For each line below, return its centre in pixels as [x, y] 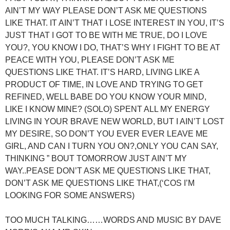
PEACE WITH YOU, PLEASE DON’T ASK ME [90, 60]
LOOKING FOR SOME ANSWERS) [70, 195]
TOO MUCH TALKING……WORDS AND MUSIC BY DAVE [113, 220]
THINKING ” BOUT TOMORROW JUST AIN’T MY [96, 158]
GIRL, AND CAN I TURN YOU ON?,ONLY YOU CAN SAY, [112, 146]
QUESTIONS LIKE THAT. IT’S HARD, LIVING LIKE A [102, 72]
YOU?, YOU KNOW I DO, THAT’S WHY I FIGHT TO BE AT [113, 47]
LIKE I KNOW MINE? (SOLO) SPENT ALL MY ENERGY [108, 109]
